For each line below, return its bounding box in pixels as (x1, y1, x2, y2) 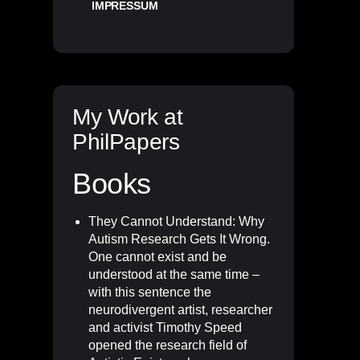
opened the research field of (88, 337, 247, 352)
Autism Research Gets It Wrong (88, 231, 267, 246)
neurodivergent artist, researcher (88, 302, 272, 317)
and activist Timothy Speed (88, 320, 242, 334)
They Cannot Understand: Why (88, 214, 264, 228)
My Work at (72, 104, 183, 129)
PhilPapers (72, 129, 180, 154)
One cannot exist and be (88, 249, 227, 264)
